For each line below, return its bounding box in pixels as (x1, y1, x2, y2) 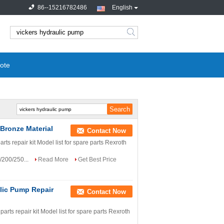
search (128, 32, 148, 40)
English (112, 4, 132, 11)
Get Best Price (78, 156, 116, 163)
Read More (38, 156, 68, 163)
